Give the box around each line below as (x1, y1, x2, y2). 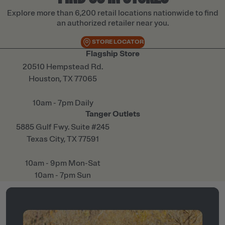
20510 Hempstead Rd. (23, 61, 103, 72)
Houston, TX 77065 (29, 73, 97, 84)
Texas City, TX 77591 (27, 134, 99, 144)
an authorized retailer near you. (56, 18, 169, 28)
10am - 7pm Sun (35, 170, 91, 180)
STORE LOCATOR (91, 38, 144, 46)
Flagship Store (85, 48, 140, 59)
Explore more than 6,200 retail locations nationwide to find (7, 8, 218, 18)
